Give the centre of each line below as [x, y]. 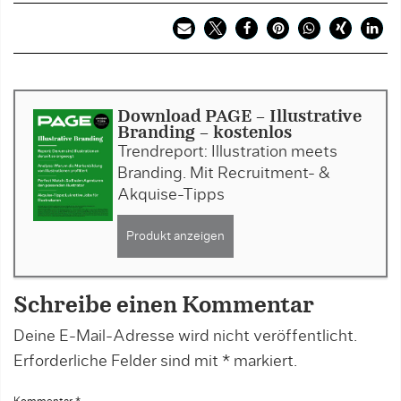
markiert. [264, 362]
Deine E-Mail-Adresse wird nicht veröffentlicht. [185, 337]
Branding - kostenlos [204, 133]
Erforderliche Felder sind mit [118, 362]
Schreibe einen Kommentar [164, 306]
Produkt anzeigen [175, 236]
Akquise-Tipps [171, 195]
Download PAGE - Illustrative [239, 117]
